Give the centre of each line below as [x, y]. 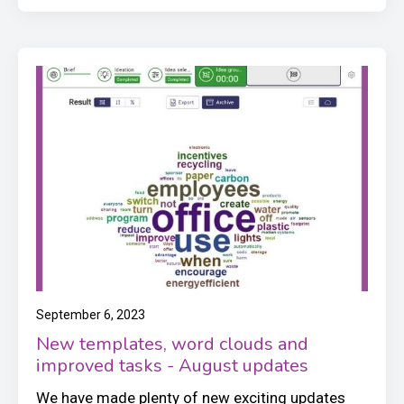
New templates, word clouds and [172, 344]
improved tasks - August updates [172, 365]
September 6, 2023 [91, 314]
